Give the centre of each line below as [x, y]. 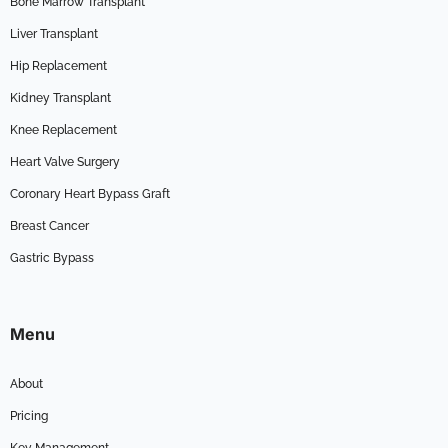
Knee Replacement [63, 129]
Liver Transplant [54, 33]
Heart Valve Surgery [65, 161]
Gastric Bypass [52, 257]
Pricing [29, 415]
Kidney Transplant [60, 97]
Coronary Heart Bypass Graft [90, 193]
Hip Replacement [58, 65]
